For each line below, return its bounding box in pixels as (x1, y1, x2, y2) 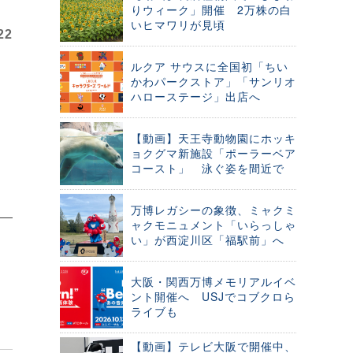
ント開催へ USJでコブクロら (131, 288, 295, 304)
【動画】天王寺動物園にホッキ (131, 130, 296, 146)
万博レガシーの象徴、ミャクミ (131, 202, 296, 217)
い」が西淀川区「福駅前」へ (131, 232, 284, 247)
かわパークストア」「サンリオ (131, 73, 296, 89)
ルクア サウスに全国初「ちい (131, 58, 288, 74)
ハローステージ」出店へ (131, 88, 261, 104)
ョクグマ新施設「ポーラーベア (131, 145, 296, 161)
